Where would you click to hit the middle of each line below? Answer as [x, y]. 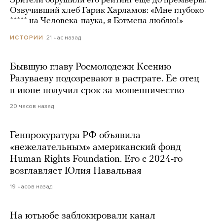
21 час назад [64, 37]
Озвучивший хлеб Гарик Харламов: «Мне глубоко [107, 10]
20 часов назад [32, 106]
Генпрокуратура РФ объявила [75, 136]
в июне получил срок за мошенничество [97, 91]
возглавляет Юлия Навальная [76, 171]
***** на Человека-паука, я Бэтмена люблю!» [96, 21]
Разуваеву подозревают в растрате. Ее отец [105, 79]
